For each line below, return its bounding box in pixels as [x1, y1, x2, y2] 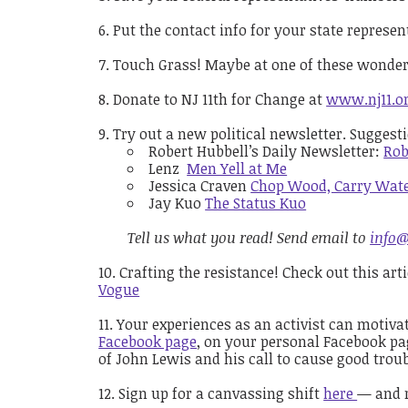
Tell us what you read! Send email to [127, 227, 371, 248]
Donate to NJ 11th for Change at [113, 88, 327, 109]
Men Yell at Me [187, 158, 288, 178]
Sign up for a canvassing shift [118, 382, 324, 403]
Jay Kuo [148, 192, 206, 213]
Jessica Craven [148, 175, 251, 196]
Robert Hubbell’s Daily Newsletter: [148, 140, 384, 161]
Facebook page [98, 331, 198, 352]
